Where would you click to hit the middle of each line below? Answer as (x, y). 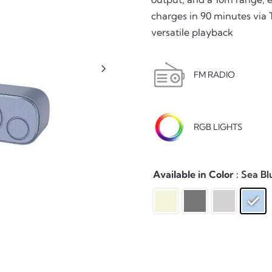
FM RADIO (214, 75)
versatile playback (192, 32)
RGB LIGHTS (218, 127)
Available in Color (193, 175)
